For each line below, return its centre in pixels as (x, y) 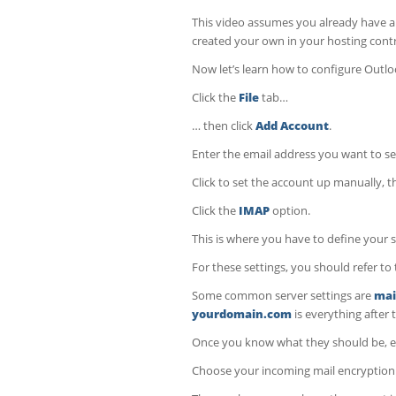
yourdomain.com (242, 313)
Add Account (292, 125)
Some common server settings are (283, 295)
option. (290, 210)
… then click (224, 125)
